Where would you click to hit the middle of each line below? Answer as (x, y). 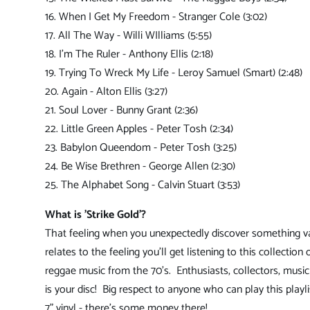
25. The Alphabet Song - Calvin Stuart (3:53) (143, 185)
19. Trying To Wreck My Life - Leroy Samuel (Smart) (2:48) (174, 73)
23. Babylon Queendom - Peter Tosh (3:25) (141, 148)
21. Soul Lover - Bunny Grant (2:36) (121, 111)
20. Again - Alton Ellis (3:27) (106, 92)
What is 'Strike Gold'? (95, 215)
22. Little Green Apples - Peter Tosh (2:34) (139, 129)
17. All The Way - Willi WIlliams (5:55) (128, 36)
